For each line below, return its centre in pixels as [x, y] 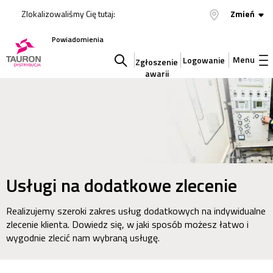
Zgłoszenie [157, 62]
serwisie [123, 152]
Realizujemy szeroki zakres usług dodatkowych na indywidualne [136, 211]
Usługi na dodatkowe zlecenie [122, 185]
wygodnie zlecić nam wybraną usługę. [83, 238]
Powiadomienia [78, 39]
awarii [157, 73]
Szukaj [121, 91]
